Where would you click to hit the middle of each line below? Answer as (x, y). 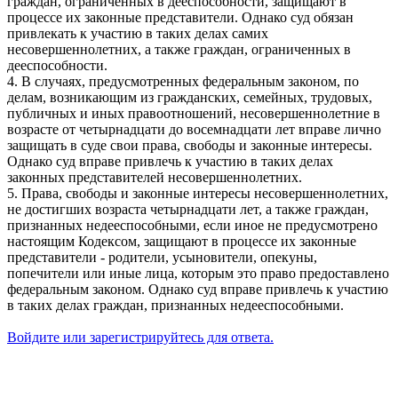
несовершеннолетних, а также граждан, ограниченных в (179, 49)
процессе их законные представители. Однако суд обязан (180, 17)
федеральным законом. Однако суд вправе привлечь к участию (198, 289)
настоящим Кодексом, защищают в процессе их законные (182, 241)
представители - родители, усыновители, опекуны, (162, 257)
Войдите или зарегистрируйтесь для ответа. (140, 337)
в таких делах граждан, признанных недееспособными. (175, 305)
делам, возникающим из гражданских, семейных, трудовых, (190, 97)
